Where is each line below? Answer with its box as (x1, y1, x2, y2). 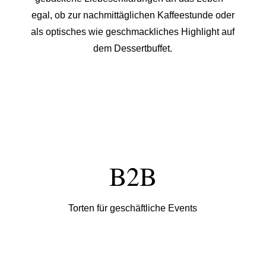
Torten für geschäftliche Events (68, 203, 198, 213)
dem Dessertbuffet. (93, 43, 173, 53)
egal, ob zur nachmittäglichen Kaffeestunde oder (31, 10, 235, 20)
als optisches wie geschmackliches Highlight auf (31, 27, 235, 37)
